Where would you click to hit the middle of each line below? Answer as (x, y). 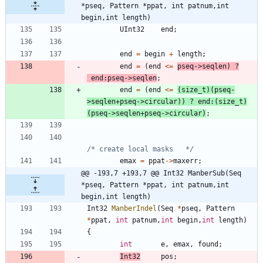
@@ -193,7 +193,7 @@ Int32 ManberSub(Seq (161, 173)
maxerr (186, 161)
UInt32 (132, 29)
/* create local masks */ (140, 149)
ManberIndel (134, 208)
